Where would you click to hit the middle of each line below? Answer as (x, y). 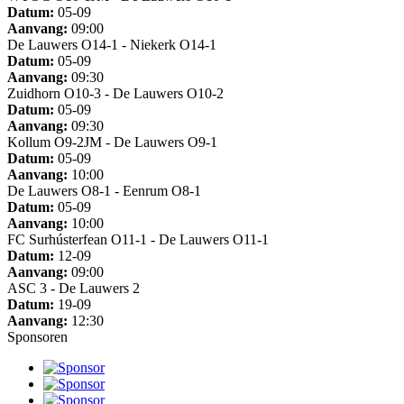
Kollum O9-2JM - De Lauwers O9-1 (112, 142)
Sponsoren (37, 336)
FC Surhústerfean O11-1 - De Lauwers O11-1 (138, 239)
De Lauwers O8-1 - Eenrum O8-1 (104, 190)
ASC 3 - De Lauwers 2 (73, 288)
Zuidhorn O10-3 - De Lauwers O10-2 (115, 93)
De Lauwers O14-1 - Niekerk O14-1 (112, 44)
